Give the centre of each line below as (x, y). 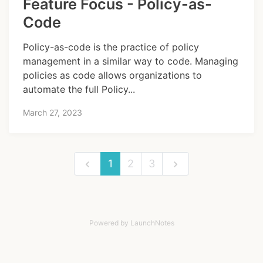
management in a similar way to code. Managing (131, 61)
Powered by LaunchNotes (131, 222)
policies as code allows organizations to (112, 75)
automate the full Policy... (79, 90)
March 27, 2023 (53, 112)
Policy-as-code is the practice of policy (111, 47)
